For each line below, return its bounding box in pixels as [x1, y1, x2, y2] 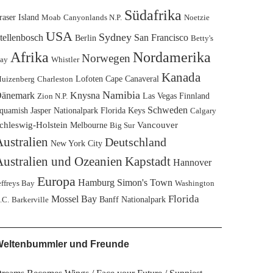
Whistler [51, 55, 79, 64]
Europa [37, 174, 76, 189]
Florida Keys [100, 105, 145, 115]
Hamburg [77, 177, 115, 188]
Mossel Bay [51, 194, 97, 204]
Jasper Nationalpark [30, 105, 98, 115]
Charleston [37, 74, 73, 83]
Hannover [172, 157, 211, 168]
